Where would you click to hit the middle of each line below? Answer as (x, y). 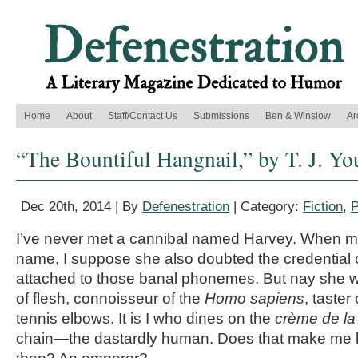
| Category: (266, 207)
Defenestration (186, 207)
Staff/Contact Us (143, 116)
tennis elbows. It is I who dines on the (145, 318)
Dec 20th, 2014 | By (82, 207)
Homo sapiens (255, 298)
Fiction (323, 207)
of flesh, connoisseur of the (110, 298)
